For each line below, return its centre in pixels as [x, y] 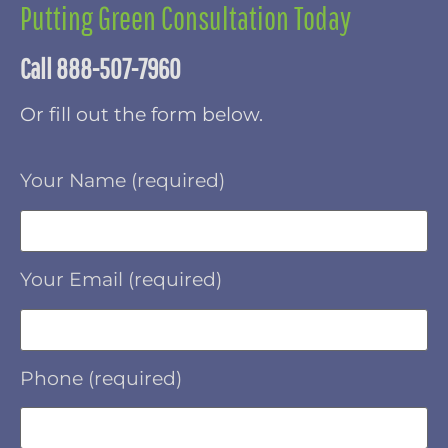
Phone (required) [101, 378]
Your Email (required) [121, 280]
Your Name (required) [122, 181]
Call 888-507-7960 [100, 68]
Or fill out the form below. [141, 114]
